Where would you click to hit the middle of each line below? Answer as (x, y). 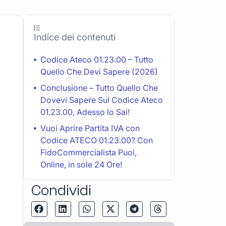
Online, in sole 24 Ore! (81, 164)
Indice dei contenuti (75, 37)
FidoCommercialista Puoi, (89, 152)
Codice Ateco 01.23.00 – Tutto (97, 59)
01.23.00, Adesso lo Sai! (85, 112)
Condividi (61, 190)
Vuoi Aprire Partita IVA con (90, 128)
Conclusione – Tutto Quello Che (99, 88)
